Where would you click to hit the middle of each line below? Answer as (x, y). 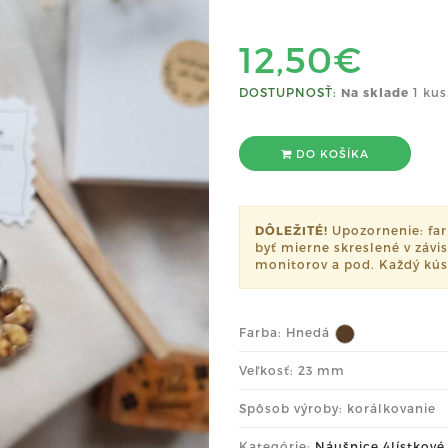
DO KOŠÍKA (330, 153)
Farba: (262, 331)
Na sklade (375, 91)
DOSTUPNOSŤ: (288, 91)
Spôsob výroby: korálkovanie (337, 407)
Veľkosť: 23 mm (292, 369)
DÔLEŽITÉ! (291, 229)
